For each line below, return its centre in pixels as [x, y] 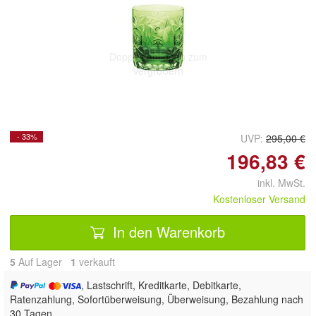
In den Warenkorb [167, 232]
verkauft [96, 261]
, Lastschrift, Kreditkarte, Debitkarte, [162, 285]
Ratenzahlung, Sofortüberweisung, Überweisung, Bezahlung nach [157, 299]
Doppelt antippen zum [158, 57]
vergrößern [158, 71]
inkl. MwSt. [276, 182]
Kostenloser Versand [259, 199]
